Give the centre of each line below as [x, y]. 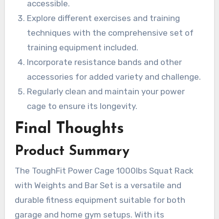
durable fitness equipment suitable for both [100, 200]
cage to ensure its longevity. [82, 106]
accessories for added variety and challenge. [114, 77]
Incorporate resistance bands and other [105, 62]
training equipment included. [83, 47]
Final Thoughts [69, 129]
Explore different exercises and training [104, 18]
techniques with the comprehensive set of [110, 33]
